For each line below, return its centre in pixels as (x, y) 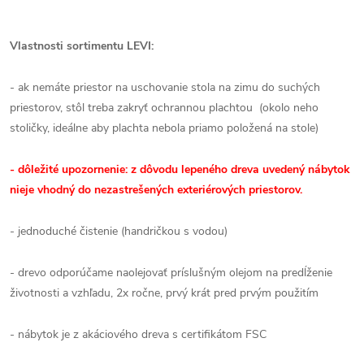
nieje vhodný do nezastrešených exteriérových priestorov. (156, 190)
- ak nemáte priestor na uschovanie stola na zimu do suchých (165, 87)
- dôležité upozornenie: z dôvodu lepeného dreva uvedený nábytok (180, 169)
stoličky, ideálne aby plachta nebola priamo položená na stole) (164, 128)
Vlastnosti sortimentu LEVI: (82, 46)
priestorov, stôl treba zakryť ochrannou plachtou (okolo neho (164, 108)
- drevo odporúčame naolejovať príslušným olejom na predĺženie (171, 273)
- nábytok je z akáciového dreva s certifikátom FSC (138, 334)
